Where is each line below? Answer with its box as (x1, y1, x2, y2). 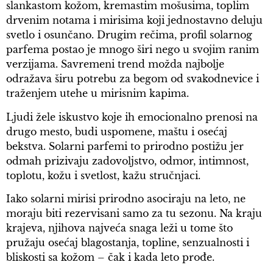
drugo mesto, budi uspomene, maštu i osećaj (6, 125, 227, 138)
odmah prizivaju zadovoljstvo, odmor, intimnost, (6, 154, 249, 167)
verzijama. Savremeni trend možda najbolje (6, 58, 224, 71)
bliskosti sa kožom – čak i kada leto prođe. (6, 251, 214, 264)
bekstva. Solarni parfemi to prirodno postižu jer (6, 140, 244, 152)
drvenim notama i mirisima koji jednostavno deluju (6, 14, 263, 27)
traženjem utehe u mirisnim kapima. (6, 87, 189, 100)
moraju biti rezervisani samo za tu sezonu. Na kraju (6, 207, 262, 220)
